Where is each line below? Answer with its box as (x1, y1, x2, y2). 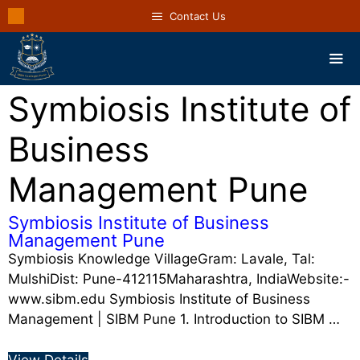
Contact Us (169, 10, 226, 22)
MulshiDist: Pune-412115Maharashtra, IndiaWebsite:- (8, 271, 350, 287)
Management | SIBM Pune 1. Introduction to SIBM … (8, 311, 340, 327)
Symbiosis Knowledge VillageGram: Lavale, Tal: (8, 251, 315, 267)
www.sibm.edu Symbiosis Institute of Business (8, 291, 310, 307)
